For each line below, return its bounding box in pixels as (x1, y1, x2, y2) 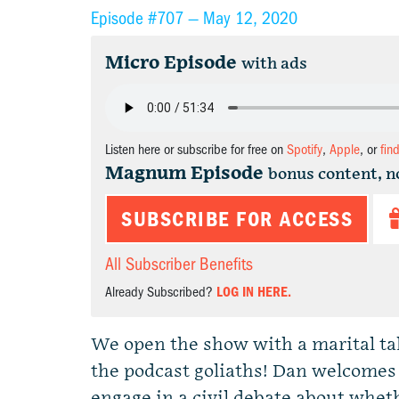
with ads (241, 54, 307, 73)
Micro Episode (105, 53, 237, 74)
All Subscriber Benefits (105, 254, 253, 274)
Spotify (287, 142, 322, 158)
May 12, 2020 (203, 8, 297, 28)
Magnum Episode (105, 163, 264, 184)
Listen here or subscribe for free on (105, 142, 287, 158)
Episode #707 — (91, 8, 203, 28)
